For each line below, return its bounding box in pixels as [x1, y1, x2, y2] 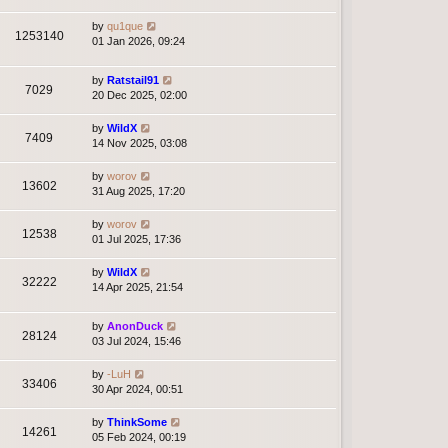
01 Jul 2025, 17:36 [92, 232, 181, 245]
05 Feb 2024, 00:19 [92, 430, 186, 443]
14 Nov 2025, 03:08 [92, 136, 187, 149]
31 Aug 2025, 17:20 [92, 184, 185, 197]
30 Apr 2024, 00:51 [92, 382, 183, 395]
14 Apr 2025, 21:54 [92, 280, 183, 293]
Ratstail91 [107, 73, 159, 86]
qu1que [107, 19, 143, 32]
